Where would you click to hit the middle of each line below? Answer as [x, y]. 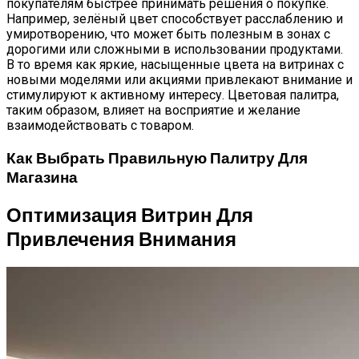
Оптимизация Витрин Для [130, 215]
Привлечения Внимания [121, 239]
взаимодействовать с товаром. [100, 126]
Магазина [42, 177]
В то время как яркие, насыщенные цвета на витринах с [175, 65]
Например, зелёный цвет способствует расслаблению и [175, 19]
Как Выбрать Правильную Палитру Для [157, 158]
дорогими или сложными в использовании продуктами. [175, 50]
